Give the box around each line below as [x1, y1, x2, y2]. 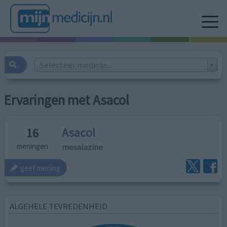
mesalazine [62, 141, 103, 153]
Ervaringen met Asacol [4, 92, 130, 109]
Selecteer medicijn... [39, 59, 112, 70]
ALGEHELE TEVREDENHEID [10, 200, 108, 212]
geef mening [20, 163, 61, 173]
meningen [17, 141, 49, 152]
